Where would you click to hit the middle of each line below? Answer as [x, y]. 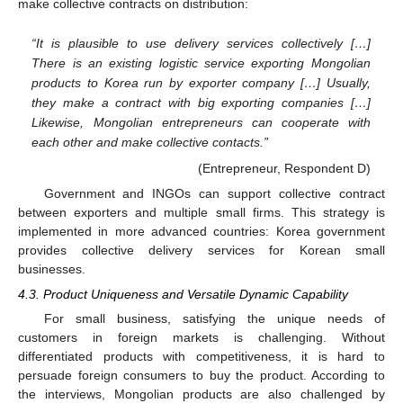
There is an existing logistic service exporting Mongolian [201, 63]
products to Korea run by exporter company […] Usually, [201, 82]
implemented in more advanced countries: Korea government [201, 232]
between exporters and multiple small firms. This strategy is [201, 213]
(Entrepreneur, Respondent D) [284, 168]
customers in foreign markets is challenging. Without [201, 338]
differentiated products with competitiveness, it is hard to [201, 357]
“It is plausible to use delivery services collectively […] [201, 43]
